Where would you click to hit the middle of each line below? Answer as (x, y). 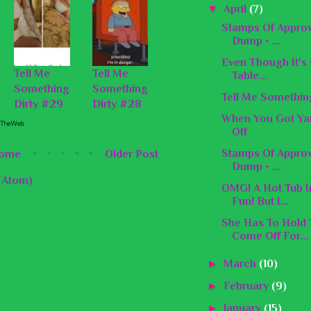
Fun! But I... (260, 201)
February (248, 286)
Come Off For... (270, 236)
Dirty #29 (39, 104)
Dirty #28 (117, 104)
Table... (249, 75)
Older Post (132, 154)
